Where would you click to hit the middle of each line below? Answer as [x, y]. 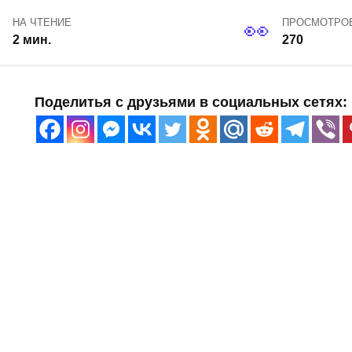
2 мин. [31, 40]
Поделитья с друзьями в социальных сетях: [191, 103]
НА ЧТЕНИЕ [42, 23]
